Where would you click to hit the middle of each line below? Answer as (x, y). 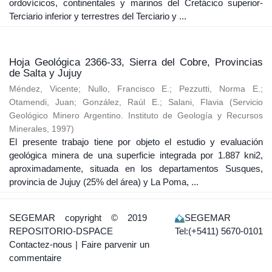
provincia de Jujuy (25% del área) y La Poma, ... (104, 182)
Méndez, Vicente (44, 89)
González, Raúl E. (121, 102)
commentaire (35, 258)
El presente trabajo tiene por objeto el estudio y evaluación (136, 142)
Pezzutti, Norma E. (220, 89)
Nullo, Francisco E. (129, 89)
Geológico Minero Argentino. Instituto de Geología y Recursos (136, 116)
